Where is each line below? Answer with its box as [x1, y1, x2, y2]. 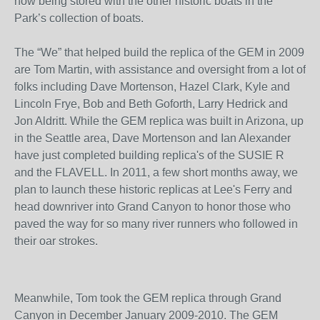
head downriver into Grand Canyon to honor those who [14, 201, 291, 213]
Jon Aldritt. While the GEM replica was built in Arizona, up [14, 115, 304, 127]
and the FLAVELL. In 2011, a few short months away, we [14, 166, 298, 179]
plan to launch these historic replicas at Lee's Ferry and [14, 184, 292, 196]
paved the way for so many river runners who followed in [14, 218, 298, 230]
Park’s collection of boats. [14, 12, 144, 24]
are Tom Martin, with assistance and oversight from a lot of [14, 64, 306, 76]
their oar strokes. [14, 235, 98, 247]
